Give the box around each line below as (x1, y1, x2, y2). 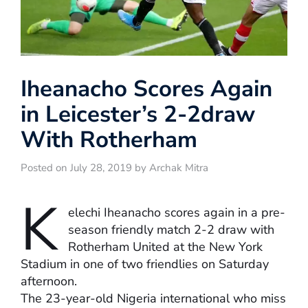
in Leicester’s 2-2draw (21, 99, 255, 131)
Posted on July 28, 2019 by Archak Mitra (21, 161, 208, 175)
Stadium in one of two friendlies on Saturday (21, 256, 269, 273)
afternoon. (21, 273, 77, 290)
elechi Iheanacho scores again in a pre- (68, 204, 285, 221)
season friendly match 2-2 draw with (68, 221, 274, 239)
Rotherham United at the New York (68, 239, 263, 256)
